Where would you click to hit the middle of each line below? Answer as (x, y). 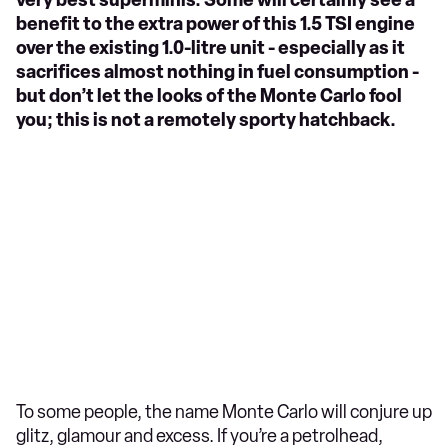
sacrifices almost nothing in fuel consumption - (217, 72)
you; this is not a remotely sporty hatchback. (206, 120)
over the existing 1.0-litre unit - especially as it (210, 48)
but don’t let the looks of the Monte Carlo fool (209, 96)
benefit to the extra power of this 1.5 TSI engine (215, 24)
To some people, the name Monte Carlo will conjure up (224, 412)
